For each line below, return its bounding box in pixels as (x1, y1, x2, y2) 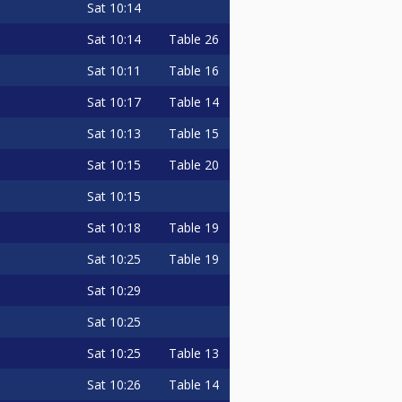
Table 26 (168, 31, 219, 48)
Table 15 (168, 125, 219, 142)
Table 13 (168, 345, 219, 362)
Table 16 (168, 62, 219, 79)
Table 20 (168, 156, 219, 173)
